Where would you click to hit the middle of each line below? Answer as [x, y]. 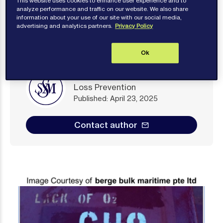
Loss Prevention [105, 87]
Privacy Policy [134, 26]
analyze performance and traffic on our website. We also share [103, 9]
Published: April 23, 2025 [116, 98]
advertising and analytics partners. [65, 26]
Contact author [106, 125]
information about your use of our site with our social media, [99, 17]
